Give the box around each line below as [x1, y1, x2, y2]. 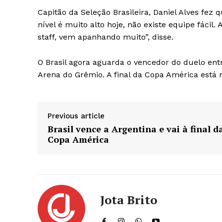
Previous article [48, 111, 105, 121]
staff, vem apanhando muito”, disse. [38, 32, 173, 42]
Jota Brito [100, 192, 157, 208]
